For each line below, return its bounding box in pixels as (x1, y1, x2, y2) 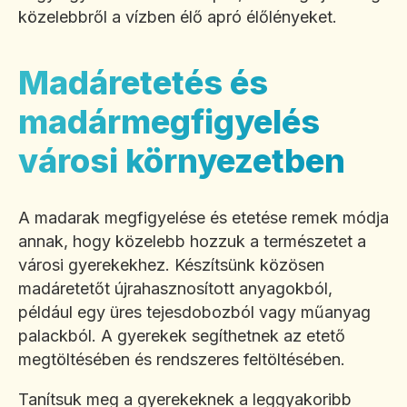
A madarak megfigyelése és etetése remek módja (18, 208, 389, 228)
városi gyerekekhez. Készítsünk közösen (18, 255, 324, 275)
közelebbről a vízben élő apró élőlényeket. (18, 7, 337, 27)
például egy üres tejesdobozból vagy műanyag (18, 303, 371, 323)
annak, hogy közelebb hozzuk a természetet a (18, 232, 366, 252)
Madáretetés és (18, 63, 268, 104)
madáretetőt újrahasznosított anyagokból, (18, 279, 333, 299)
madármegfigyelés (18, 102, 320, 143)
